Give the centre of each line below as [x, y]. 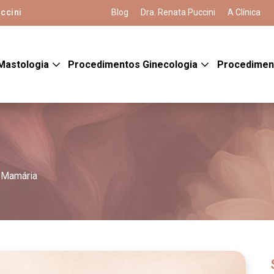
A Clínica [244, 12]
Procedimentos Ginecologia [134, 64]
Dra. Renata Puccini [178, 12]
